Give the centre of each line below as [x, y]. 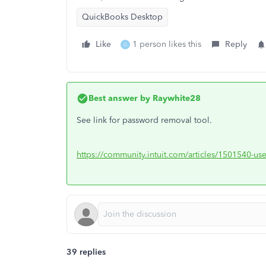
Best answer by [119, 98]
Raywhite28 [175, 98]
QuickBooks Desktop [122, 17]
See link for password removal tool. [144, 120]
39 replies [86, 252]
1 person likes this [167, 44]
